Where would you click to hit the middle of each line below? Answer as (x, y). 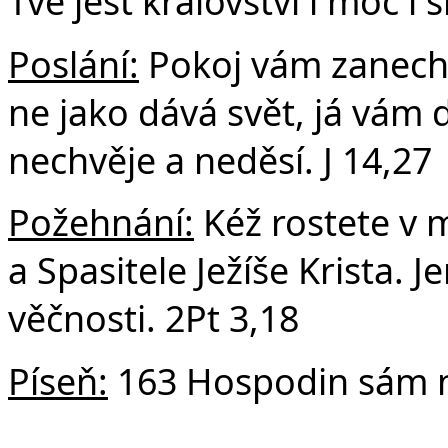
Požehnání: (101, 222)
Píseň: (58, 380)
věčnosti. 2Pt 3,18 (153, 318)
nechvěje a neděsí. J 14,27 (220, 159)
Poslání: (73, 63)
